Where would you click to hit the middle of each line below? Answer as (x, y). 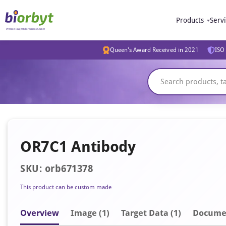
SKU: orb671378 (56, 169)
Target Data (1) (151, 213)
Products (190, 20)
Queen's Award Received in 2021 (154, 50)
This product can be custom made (66, 187)
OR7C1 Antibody (78, 147)
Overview (40, 213)
